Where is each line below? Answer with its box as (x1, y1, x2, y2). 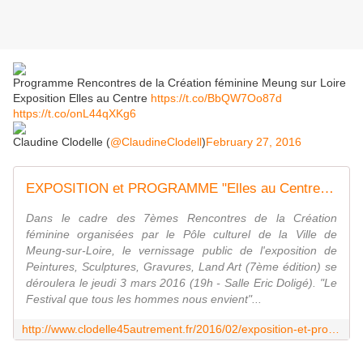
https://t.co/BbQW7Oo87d (151, 92, 282, 105)
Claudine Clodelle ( (13, 135, 110, 149)
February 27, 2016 (206, 135, 301, 149)
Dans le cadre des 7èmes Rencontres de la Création (26, 211, 337, 225)
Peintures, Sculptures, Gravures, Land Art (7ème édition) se (26, 260, 337, 274)
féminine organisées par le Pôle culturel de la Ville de (26, 228, 337, 241)
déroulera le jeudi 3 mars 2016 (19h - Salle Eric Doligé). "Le (26, 276, 337, 290)
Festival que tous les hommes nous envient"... (26, 293, 262, 306)
